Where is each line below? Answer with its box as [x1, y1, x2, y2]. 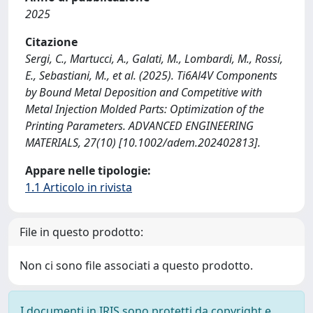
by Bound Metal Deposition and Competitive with [25, 84, 262, 100]
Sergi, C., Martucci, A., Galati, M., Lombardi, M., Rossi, [25, 50, 283, 66]
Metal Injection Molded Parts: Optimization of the [25, 101, 264, 117]
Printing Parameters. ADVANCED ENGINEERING [25, 117, 254, 133]
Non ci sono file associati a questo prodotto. [20, 257, 253, 273]
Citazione [25, 34, 78, 50]
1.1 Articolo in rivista [25, 179, 132, 195]
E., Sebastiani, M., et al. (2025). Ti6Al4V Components [25, 67, 277, 83]
